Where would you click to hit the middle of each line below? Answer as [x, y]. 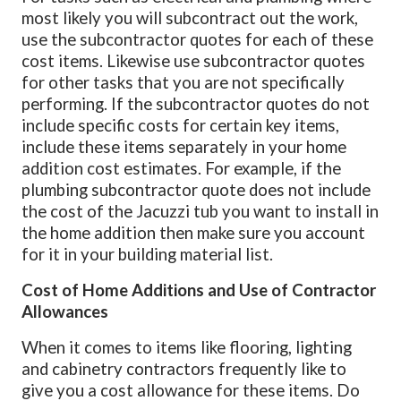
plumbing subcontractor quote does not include [196, 189]
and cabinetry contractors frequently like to [184, 368]
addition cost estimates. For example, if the [182, 168]
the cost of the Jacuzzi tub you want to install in [200, 211]
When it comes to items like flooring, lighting [187, 347]
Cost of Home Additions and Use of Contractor [199, 290]
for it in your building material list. [148, 254]
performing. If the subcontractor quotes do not [196, 103]
